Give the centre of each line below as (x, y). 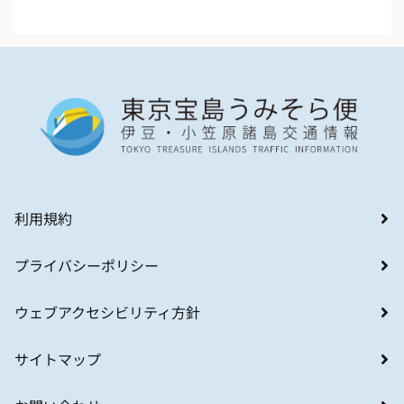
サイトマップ (58, 359)
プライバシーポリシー (87, 266)
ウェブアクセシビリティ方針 (107, 312)
